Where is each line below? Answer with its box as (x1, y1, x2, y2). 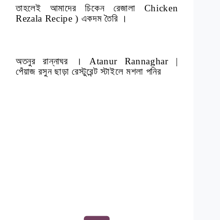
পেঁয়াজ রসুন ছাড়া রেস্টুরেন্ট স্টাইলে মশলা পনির (16, 66, 162, 77)
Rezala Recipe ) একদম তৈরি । (16, 13, 128, 24)
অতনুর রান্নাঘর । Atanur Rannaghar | (16, 55, 178, 66)
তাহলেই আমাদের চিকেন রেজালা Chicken (16, 2, 178, 13)
